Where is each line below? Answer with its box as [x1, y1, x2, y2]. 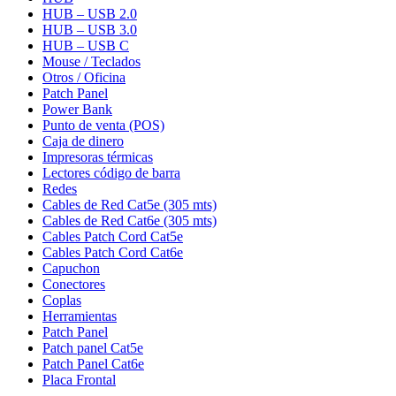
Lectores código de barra [42, 165, 180, 181]
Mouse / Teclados [42, 54, 141, 70]
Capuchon [42, 261, 100, 277]
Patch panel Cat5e [42, 340, 143, 356]
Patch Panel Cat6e [42, 356, 144, 372]
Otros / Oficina [42, 70, 126, 86]
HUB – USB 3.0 [42, 22, 137, 38]
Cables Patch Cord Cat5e [42, 229, 183, 245]
